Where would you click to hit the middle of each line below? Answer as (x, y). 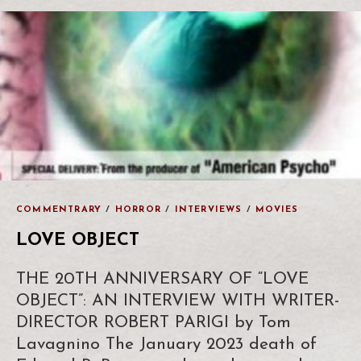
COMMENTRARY (59, 210)
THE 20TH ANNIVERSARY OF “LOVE (162, 279)
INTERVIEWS (208, 210)
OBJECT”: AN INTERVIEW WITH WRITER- (178, 301)
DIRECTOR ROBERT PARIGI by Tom (154, 322)
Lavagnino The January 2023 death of (166, 344)
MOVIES (277, 210)
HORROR (138, 210)
